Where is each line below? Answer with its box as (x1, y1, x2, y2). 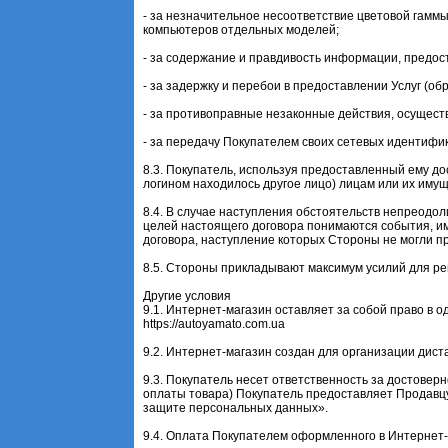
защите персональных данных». (143, 400, 329, 415)
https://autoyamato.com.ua (143, 316, 286, 331)
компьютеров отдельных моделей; (143, 22, 340, 37)
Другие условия (143, 288, 232, 303)
